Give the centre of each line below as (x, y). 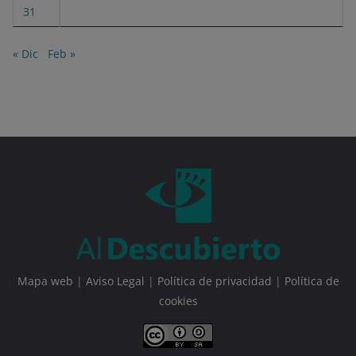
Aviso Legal (115, 281)
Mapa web (45, 281)
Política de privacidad (214, 281)
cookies (178, 301)
